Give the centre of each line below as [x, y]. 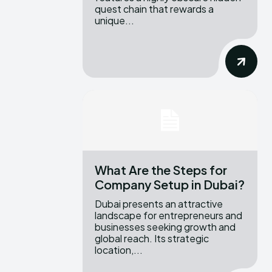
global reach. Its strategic [152, 239]
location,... [119, 250]
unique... [114, 20]
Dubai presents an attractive [159, 204]
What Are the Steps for [161, 170]
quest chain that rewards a [154, 8]
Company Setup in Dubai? [170, 185]
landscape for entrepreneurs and [168, 216]
